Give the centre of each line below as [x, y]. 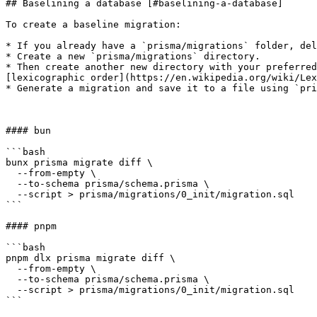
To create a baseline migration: [93, 24]
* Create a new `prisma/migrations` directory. [133, 56]
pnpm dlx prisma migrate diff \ [91, 258]
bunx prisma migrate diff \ [79, 162]
